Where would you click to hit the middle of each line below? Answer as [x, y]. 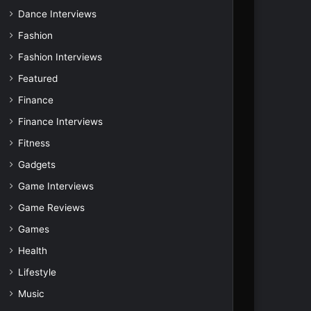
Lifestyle [37, 272]
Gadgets [36, 165]
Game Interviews [56, 186]
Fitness [34, 143]
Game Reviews [51, 208]
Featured [37, 78]
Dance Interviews [57, 14]
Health [32, 251]
